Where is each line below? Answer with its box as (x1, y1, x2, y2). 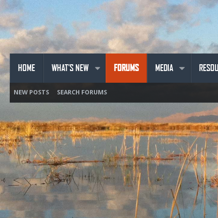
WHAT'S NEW (52, 63, 89, 73)
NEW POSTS (14, 88, 49, 96)
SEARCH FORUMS (57, 88, 107, 96)
